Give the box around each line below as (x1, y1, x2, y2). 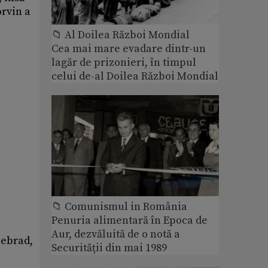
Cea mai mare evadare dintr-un (51, 42, 206, 56)
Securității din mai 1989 (51, 240, 167, 255)
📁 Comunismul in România (51, 199, 187, 214)
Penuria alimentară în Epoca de (51, 213, 208, 227)
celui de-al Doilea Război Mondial (51, 69, 218, 84)
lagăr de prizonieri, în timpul (51, 56, 196, 70)
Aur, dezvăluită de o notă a (51, 227, 180, 241)
